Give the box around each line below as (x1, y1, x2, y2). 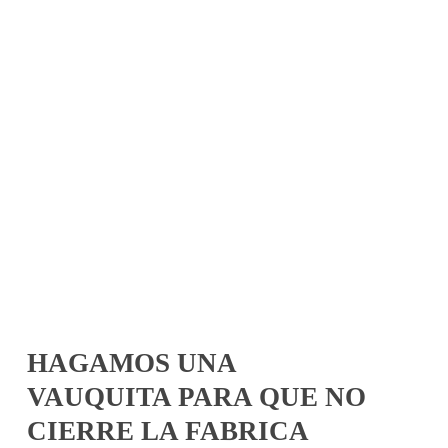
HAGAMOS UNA (27, 348, 237, 378)
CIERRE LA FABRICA (27, 416, 310, 446)
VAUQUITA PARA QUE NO (27, 382, 367, 412)
